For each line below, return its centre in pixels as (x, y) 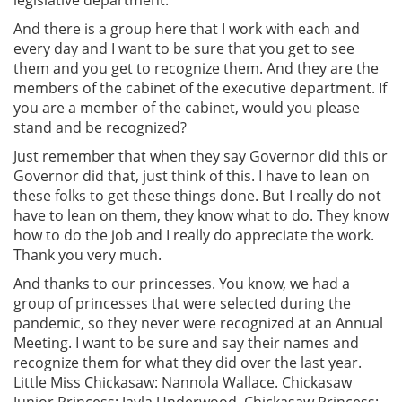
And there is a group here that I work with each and (187, 28)
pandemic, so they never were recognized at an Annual (198, 323)
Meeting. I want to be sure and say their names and (186, 342)
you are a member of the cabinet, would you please (187, 107)
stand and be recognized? (100, 127)
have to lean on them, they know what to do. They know (201, 215)
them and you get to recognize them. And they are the (196, 68)
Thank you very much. (87, 254)
